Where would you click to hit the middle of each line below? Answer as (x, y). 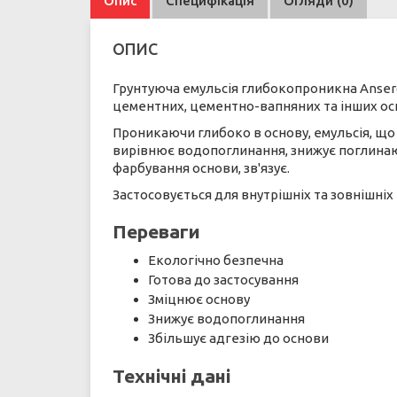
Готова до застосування (223, 280)
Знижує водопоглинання (226, 319)
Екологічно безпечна (216, 260)
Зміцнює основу (199, 299)
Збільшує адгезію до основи (238, 338)
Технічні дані (171, 376)
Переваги (156, 231)
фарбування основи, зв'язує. (201, 168)
